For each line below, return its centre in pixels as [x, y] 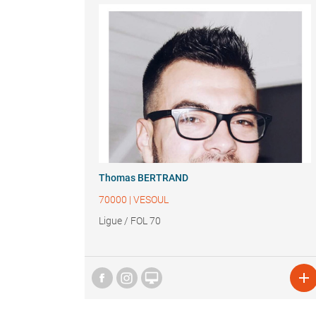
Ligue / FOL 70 [129, 221]
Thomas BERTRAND [143, 178]
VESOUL [151, 200]
